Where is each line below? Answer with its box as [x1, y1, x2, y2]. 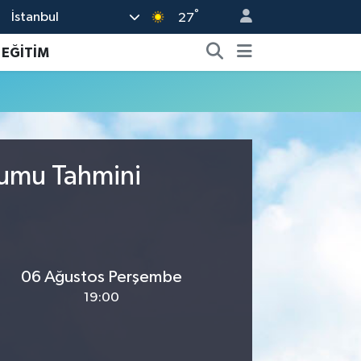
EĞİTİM [2, 45, 50, 60]
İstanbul [11, 10, 60, 24]
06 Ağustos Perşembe [20, 268, 182, 286]
